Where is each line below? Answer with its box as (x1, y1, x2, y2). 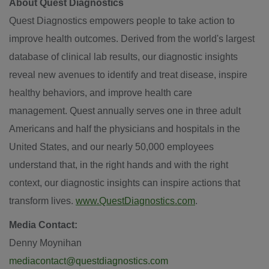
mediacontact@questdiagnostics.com (9, 256, 168, 266)
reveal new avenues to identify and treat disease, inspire (9, 70, 247, 80)
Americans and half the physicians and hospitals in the (9, 124, 240, 134)
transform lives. (9, 196, 76, 206)
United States (9, 142, 67, 152)
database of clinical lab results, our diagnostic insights (9, 52, 238, 62)
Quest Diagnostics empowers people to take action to (9, 16, 235, 26)
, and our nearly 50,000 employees (67, 142, 214, 152)
